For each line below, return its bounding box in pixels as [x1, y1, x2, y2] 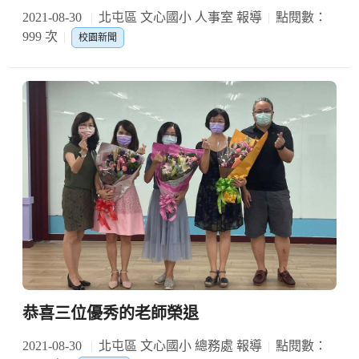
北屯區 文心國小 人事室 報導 [99, 10, 262, 24]
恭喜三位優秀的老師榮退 [22, 305, 199, 323]
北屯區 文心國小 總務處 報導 [99, 339, 262, 353]
